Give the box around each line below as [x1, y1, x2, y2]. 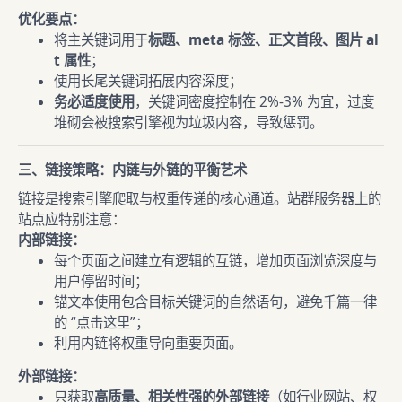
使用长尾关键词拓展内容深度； [54, 72, 242, 91]
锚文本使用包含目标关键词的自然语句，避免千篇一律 [54, 293, 377, 311]
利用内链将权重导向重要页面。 [54, 334, 242, 353]
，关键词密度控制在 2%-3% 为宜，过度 [135, 92, 374, 111]
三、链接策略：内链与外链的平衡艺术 [18, 161, 247, 179]
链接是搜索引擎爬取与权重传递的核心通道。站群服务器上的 [18, 189, 381, 208]
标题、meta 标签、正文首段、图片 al [148, 31, 379, 49]
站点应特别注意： [18, 210, 126, 229]
